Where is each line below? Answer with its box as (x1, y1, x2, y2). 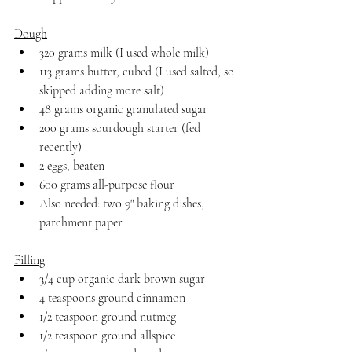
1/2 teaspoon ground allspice (39, 328, 175, 344)
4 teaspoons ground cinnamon (39, 290, 185, 306)
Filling (14, 252, 45, 269)
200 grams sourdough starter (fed (39, 120, 203, 137)
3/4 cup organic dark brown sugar (39, 271, 205, 288)
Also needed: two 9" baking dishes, (39, 196, 207, 212)
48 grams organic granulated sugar (39, 101, 207, 118)
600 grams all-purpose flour (39, 177, 174, 193)
